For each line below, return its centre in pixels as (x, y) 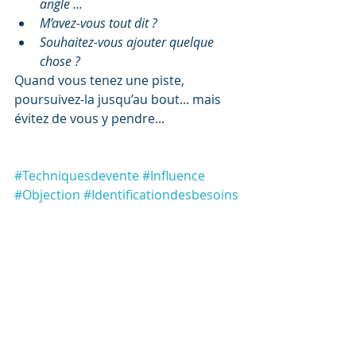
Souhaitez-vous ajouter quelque (128, 43)
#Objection (47, 195)
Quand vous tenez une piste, (101, 81)
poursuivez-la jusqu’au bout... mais (119, 100)
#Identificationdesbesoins (161, 195)
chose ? (60, 62)
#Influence (174, 176)
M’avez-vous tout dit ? (99, 23)
